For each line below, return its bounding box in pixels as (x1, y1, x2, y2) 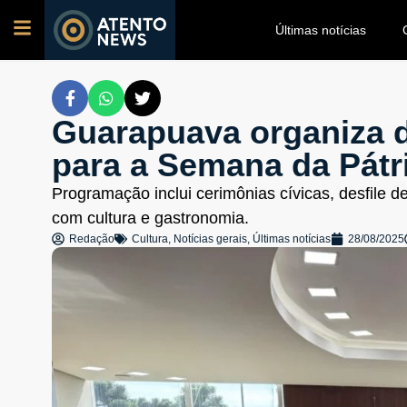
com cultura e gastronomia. (52, 209, 249, 227)
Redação (69, 233, 114, 245)
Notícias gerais (174, 233, 247, 245)
